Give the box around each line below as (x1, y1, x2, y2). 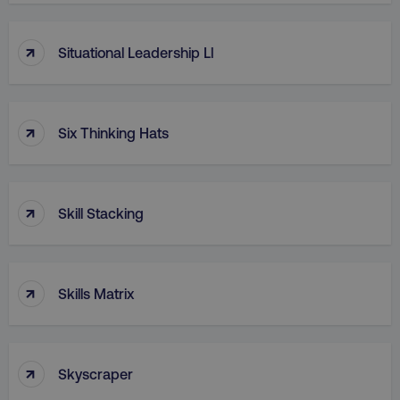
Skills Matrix (58, 284, 134, 302)
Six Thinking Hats (58, 123, 169, 141)
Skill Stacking (58, 204, 144, 221)
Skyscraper (58, 364, 133, 382)
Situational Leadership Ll (58, 43, 213, 61)
